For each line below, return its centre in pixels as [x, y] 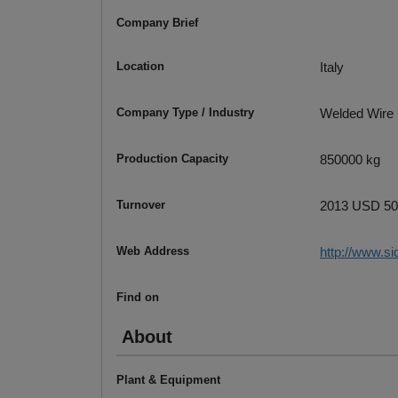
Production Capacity [172, 159]
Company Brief [157, 23]
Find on [138, 298]
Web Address [153, 251]
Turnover [141, 205]
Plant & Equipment [168, 380]
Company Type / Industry [185, 113]
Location [140, 67]
